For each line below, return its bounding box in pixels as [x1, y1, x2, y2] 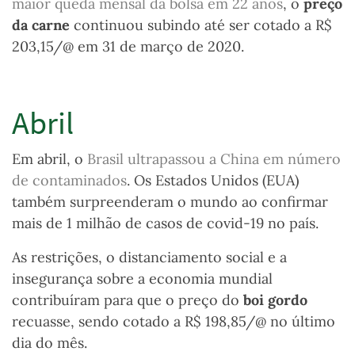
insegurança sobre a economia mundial [12, 269, 273, 288]
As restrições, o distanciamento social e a [12, 248, 287, 267]
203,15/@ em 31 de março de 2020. [12, 37, 248, 56]
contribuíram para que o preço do [12, 291, 243, 310]
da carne [12, 16, 70, 35]
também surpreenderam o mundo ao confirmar [12, 193, 328, 212]
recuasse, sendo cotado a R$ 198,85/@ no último [12, 312, 335, 331]
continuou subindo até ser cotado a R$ [70, 16, 332, 35]
